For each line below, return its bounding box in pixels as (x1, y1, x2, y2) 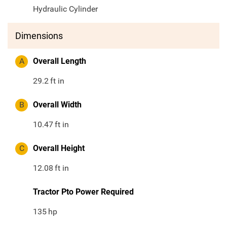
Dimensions (15, 30, 63, 42)
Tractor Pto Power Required (33, 187, 134, 197)
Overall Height (33, 143, 85, 154)
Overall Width (33, 100, 82, 110)
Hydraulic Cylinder (33, 4, 98, 14)
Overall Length (33, 56, 86, 66)
